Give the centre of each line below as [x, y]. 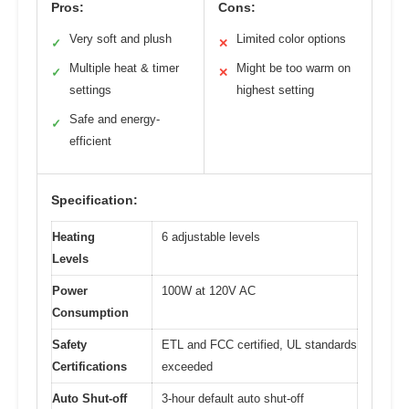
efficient [90, 141]
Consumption [90, 312]
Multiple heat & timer [124, 68]
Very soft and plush [121, 38]
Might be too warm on [294, 68]
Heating [73, 236]
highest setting [275, 89]
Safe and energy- [115, 119]
